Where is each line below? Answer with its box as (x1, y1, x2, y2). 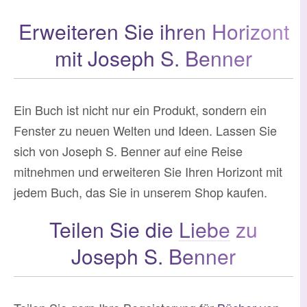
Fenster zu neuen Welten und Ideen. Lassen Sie (14, 121, 277, 139)
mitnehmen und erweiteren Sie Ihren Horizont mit (14, 162, 282, 180)
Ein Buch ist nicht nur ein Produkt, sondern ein (14, 100, 267, 119)
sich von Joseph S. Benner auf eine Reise (14, 141, 243, 160)
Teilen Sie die (49, 214, 179, 244)
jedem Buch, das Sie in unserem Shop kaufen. (14, 182, 267, 201)
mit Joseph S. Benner (55, 42, 252, 73)
